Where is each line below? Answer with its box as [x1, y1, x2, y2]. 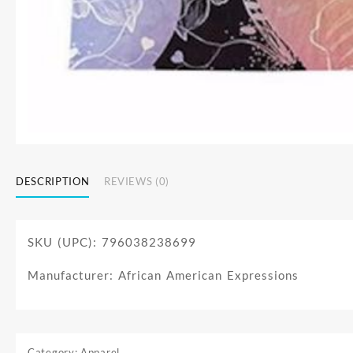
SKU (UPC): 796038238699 [28, 235, 196, 250]
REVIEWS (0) [103, 174, 170, 188]
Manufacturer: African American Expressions [28, 268, 299, 283]
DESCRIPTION [16, 174, 90, 188]
